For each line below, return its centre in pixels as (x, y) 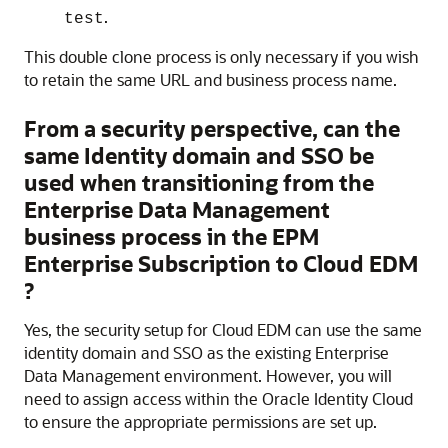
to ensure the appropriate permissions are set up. (200, 421)
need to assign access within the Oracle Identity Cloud (218, 398)
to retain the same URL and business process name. (210, 79)
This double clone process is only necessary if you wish (221, 56)
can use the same (356, 329)
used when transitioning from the (199, 182)
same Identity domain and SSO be (199, 155)
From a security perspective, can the (212, 128)
